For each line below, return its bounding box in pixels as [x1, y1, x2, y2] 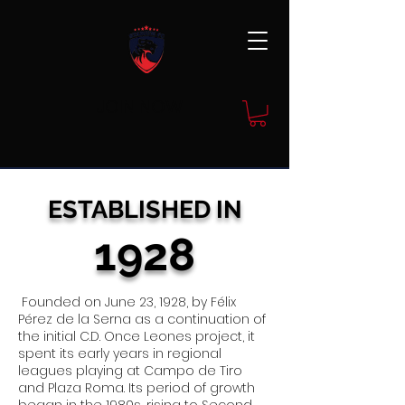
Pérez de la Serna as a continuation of [18, 309, 266, 328]
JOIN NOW [96, 94, 183, 119]
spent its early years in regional [18, 344, 221, 363]
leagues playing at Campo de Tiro [18, 361, 242, 380]
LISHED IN [123, 194, 242, 223]
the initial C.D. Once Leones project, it [18, 326, 255, 345]
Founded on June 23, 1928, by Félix [18, 292, 236, 311]
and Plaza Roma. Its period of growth [18, 378, 255, 397]
